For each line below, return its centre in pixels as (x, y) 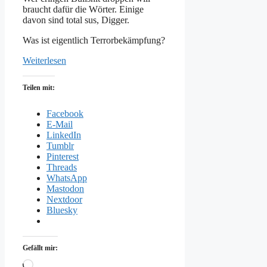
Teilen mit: (39, 87)
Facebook (65, 113)
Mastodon (65, 188)
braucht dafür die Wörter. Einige (83, 9)
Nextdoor (64, 199)
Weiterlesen (44, 60)
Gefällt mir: (40, 248)
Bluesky (62, 210)
